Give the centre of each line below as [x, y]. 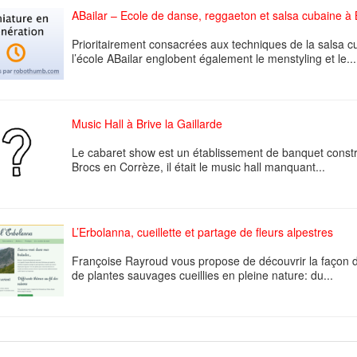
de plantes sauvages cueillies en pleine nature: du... [202, 275]
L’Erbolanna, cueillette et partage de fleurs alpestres [202, 232]
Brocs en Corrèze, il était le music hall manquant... [198, 167]
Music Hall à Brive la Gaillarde [147, 124]
